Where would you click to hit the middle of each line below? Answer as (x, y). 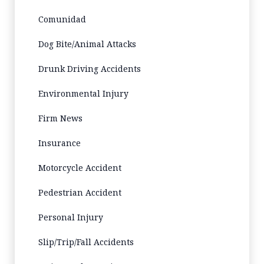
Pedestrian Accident (80, 192)
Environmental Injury (83, 93)
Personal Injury (71, 217)
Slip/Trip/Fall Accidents (86, 242)
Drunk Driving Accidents (90, 69)
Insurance (60, 143)
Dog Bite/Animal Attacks (87, 44)
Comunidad (62, 19)
